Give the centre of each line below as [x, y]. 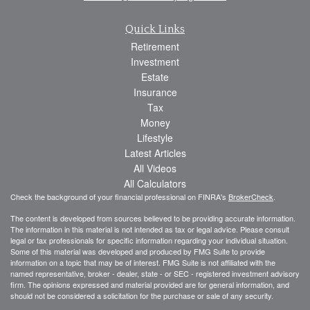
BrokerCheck [251, 196]
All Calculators [155, 183]
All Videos [155, 168]
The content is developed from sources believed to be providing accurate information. [153, 218]
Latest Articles [155, 153]
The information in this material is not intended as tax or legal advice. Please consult [150, 229]
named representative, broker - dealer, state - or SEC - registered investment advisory [155, 273]
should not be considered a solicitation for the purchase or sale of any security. [142, 295]
